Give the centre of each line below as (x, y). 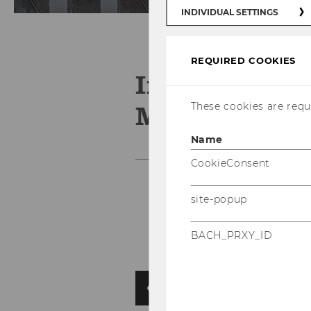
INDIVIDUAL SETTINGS (229, 12)
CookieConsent (230, 163)
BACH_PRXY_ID (232, 236)
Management (220, 116)
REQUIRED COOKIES (243, 61)
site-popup (219, 200)
